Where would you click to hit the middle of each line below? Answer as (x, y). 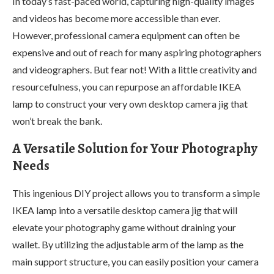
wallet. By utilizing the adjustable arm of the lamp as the (128, 244)
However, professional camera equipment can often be (126, 35)
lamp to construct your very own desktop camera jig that (130, 103)
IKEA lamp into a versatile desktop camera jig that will (125, 210)
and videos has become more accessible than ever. (116, 18)
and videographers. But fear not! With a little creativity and (135, 69)
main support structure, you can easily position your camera (135, 261)
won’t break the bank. (57, 120)
